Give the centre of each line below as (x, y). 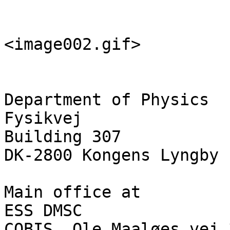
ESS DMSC (43, 211)
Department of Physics (107, 100)
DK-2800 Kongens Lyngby (111, 155)
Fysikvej (43, 118)
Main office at (72, 192)
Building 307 (63, 137)
